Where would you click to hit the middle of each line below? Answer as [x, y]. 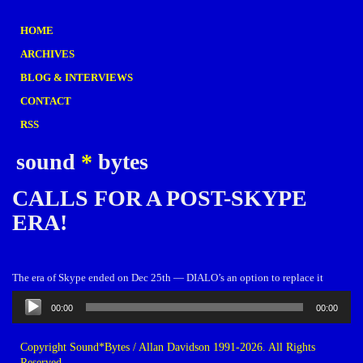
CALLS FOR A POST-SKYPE [160, 198]
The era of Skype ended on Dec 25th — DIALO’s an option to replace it [168, 278]
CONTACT [46, 101]
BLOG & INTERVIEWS [77, 77]
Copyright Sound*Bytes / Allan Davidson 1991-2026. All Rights [168, 347]
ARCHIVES [47, 54]
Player [28, 312]
